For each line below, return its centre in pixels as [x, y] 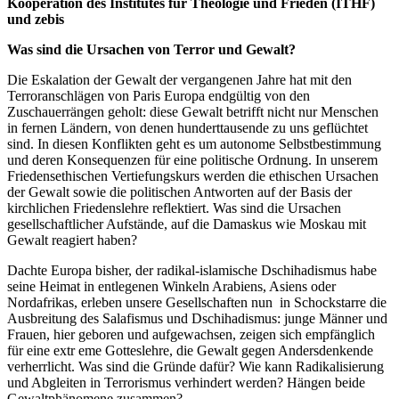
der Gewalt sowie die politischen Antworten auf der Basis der [179, 191]
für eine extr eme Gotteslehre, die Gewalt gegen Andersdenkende [190, 350]
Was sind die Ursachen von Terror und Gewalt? [151, 49]
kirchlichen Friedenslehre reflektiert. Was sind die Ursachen [174, 208]
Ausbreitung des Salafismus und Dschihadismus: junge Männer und [197, 318]
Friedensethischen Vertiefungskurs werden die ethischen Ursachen [193, 175]
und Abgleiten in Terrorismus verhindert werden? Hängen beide [186, 382]
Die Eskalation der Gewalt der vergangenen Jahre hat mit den [179, 79]
